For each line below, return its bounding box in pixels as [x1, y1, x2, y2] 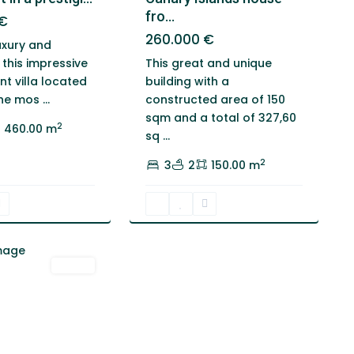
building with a [145, 73, 230, 89]
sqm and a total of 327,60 [145, 110, 297, 126]
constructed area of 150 [145, 92, 286, 107]
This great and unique [145, 55, 273, 71]
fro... [145, 8, 175, 24]
